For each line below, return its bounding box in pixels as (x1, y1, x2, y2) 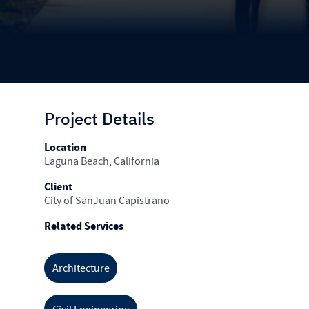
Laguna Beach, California (44, 154, 159, 168)
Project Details (44, 107, 154, 130)
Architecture (52, 261, 110, 275)
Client (44, 179, 72, 195)
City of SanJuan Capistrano (44, 194, 170, 208)
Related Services (44, 219, 123, 235)
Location (44, 139, 86, 155)
